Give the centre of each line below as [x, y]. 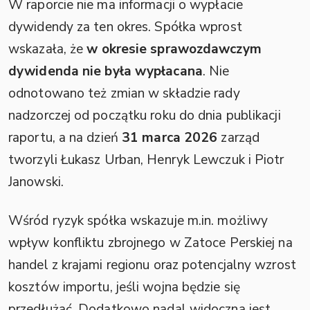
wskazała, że [48, 49]
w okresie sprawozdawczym [174, 49]
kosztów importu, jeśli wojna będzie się [124, 287]
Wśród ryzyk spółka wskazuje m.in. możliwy [138, 220]
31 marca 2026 [170, 137]
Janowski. [36, 182]
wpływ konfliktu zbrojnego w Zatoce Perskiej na [151, 243]
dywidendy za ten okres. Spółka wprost [125, 27]
